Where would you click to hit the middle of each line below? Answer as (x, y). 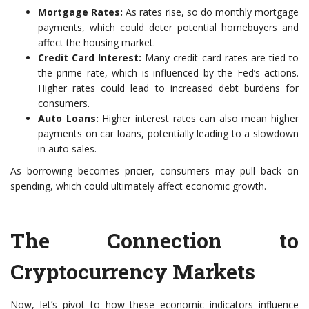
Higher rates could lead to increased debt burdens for (168, 88)
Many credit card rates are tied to (220, 58)
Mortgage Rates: (81, 12)
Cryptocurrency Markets (133, 271)
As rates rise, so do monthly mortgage (211, 12)
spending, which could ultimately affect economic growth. (138, 186)
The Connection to (154, 240)
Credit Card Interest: (90, 58)
